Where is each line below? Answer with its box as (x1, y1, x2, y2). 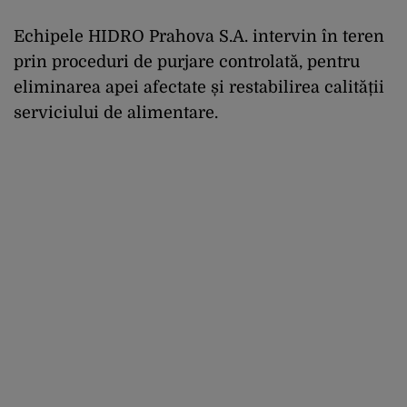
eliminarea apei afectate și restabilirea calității (14, 78, 384, 96)
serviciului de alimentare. (14, 104, 218, 122)
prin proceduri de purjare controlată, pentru (14, 53, 360, 71)
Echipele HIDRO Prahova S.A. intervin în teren (14, 27, 384, 45)
